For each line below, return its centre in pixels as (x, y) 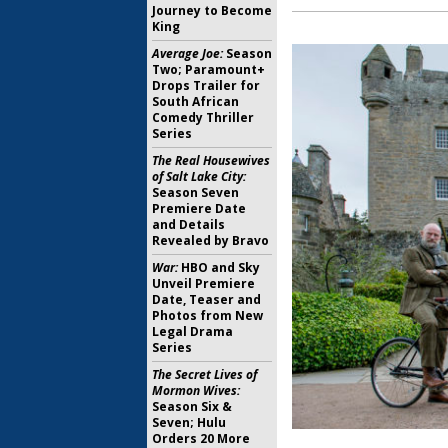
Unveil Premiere (203, 283)
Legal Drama (192, 331)
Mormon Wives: (196, 390)
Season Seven (195, 192)
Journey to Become (212, 10)
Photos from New (207, 315)
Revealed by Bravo (210, 240)
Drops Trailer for (206, 85)
